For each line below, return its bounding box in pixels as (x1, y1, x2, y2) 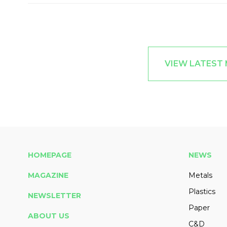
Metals (188, 171, 212, 180)
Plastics (188, 187, 215, 197)
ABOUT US (28, 211, 69, 221)
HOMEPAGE (28, 150, 71, 160)
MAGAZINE (28, 171, 68, 180)
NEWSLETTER (28, 191, 81, 201)
